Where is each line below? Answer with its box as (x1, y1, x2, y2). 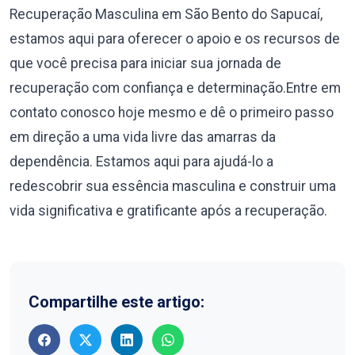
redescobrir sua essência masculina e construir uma (10, 177, 336, 194)
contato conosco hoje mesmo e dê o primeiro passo (10, 104, 334, 120)
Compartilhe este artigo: (29, 292, 204, 311)
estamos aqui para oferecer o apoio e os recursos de (10, 30, 340, 47)
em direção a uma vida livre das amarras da (10, 128, 276, 145)
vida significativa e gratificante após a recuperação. (10, 202, 327, 219)
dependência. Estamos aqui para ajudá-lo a (10, 153, 273, 170)
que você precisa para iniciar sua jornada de (10, 55, 281, 71)
